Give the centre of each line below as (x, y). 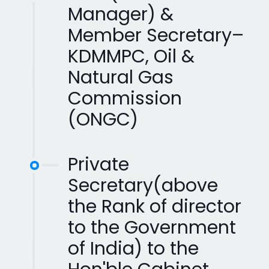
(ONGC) (103, 119)
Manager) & (121, 14)
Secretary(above (143, 185)
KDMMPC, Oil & (131, 56)
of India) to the (133, 248)
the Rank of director (155, 206)
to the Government (152, 227)
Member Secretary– (156, 35)
